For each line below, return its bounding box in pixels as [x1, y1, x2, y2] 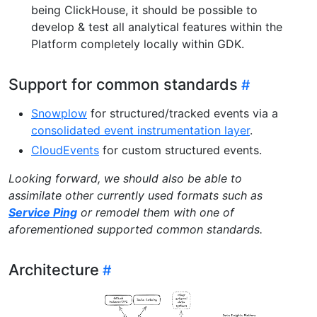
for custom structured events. [99, 142, 262, 157]
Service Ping [8, 204, 77, 219]
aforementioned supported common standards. [8, 221, 263, 236]
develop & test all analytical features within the [31, 19, 282, 34]
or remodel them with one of [77, 204, 234, 219]
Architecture [8, 260, 99, 279]
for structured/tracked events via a [87, 105, 278, 120]
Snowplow [31, 105, 87, 120]
